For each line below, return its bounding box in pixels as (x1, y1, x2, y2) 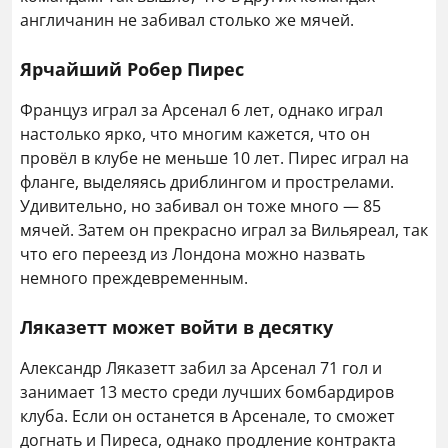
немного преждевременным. (20, 267, 248, 289)
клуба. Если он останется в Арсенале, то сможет (20, 405, 395, 427)
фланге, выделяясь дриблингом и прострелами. (20, 171, 394, 193)
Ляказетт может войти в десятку (20, 315, 333, 339)
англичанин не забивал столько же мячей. (20, 9, 354, 31)
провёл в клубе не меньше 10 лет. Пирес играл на (20, 147, 409, 169)
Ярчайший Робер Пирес (20, 57, 244, 81)
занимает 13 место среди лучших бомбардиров (20, 381, 394, 403)
